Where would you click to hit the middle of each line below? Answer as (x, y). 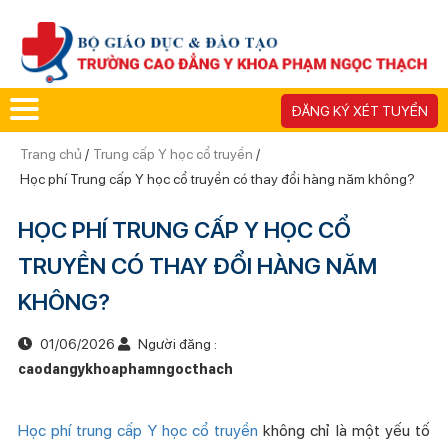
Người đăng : (175, 343)
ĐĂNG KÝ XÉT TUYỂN (359, 110)
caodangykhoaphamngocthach (125, 368)
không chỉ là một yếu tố (344, 430)
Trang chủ (52, 153)
